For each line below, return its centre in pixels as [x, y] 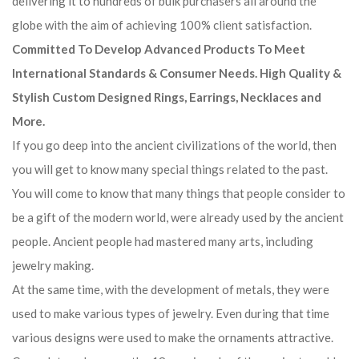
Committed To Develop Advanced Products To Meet [159, 49]
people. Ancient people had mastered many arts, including [163, 241]
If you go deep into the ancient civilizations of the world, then [174, 145]
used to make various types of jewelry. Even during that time [171, 313]
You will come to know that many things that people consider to [179, 193]
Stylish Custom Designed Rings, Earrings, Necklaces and [167, 97]
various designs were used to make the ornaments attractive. [173, 337]
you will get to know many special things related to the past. [170, 169]
